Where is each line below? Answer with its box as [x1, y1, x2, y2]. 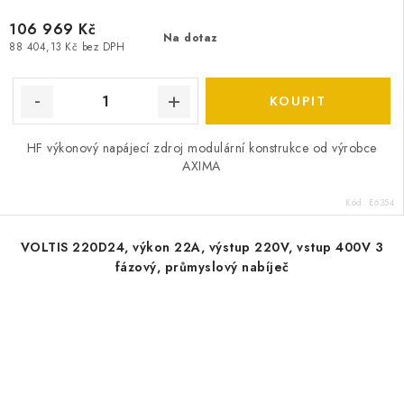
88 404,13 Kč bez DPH [9, 40, 124, 55]
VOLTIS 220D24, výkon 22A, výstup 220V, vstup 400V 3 [20, 238, 384, 256]
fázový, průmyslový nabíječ [115, 258, 289, 276]
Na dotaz [162, 30, 218, 46]
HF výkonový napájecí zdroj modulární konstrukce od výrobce [26, 139, 377, 157]
